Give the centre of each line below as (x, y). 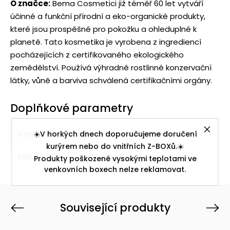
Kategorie (37, 134)
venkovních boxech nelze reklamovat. (115, 169)
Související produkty (115, 207)
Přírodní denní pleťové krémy (130, 134)
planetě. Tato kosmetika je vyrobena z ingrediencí (106, 42)
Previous (27, 210)
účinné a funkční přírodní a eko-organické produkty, (108, 16)
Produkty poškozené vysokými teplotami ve (115, 158)
